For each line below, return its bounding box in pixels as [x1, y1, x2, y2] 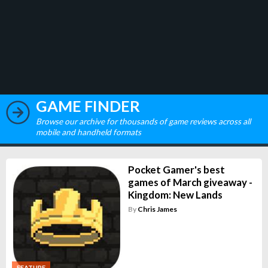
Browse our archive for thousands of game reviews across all [36, 116, 251, 126]
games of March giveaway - [127, 175, 252, 188]
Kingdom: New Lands [127, 188, 223, 201]
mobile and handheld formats [36, 127, 141, 137]
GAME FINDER [36, 96, 140, 115]
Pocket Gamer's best [127, 163, 225, 176]
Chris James [137, 204, 177, 214]
